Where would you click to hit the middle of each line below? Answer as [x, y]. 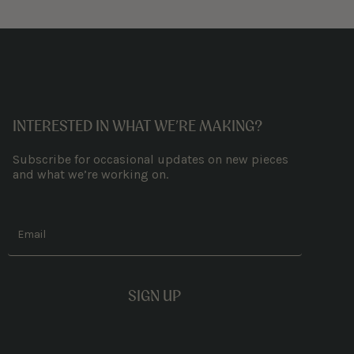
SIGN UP [155, 296]
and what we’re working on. [90, 175]
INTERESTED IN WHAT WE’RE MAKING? [137, 126]
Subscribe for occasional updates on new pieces [151, 160]
